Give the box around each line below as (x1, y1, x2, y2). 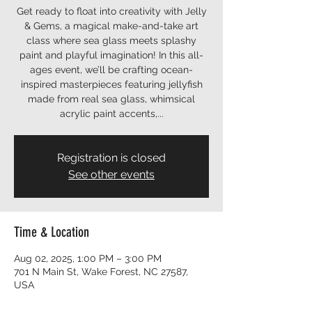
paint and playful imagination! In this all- (19, 49, 203, 61)
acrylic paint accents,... (59, 108, 164, 119)
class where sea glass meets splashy (26, 35, 196, 46)
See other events (68, 168, 155, 181)
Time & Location (14, 224, 89, 240)
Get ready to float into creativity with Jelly (16, 6, 207, 17)
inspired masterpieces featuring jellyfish (20, 79, 203, 90)
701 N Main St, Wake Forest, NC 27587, (14, 266, 188, 277)
